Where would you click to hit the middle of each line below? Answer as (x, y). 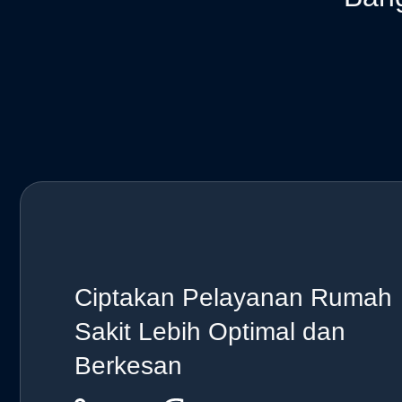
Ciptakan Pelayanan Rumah (233, 298)
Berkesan (128, 366)
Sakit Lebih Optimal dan (210, 332)
